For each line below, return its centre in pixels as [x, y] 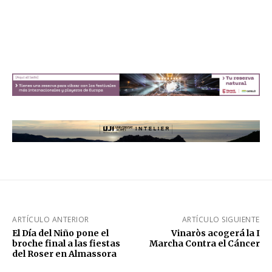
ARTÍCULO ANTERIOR [51, 220]
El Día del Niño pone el [60, 233]
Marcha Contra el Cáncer [204, 244]
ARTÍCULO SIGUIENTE [221, 220]
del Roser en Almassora [64, 254]
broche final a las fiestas [66, 244]
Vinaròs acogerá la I [215, 233]
